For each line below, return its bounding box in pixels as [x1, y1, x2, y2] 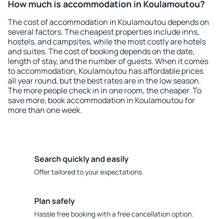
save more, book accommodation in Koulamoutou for [8, 95, 195, 106]
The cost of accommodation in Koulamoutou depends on [8, 17, 209, 27]
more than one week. [8, 105, 82, 115]
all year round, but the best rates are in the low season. [8, 75, 201, 86]
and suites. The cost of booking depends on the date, [8, 46, 195, 57]
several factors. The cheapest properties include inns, [8, 26, 199, 37]
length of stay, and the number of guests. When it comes [8, 56, 208, 66]
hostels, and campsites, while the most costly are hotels [8, 36, 206, 47]
